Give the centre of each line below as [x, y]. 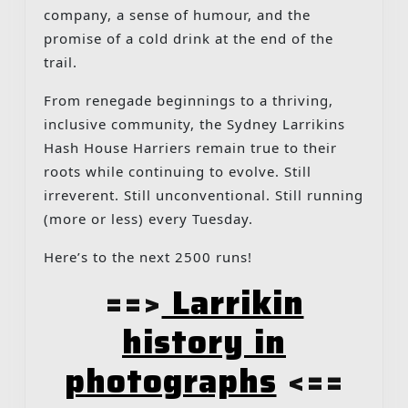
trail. [61, 61]
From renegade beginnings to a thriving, [189, 100]
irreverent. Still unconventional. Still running [204, 194]
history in [204, 342]
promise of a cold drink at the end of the [189, 38]
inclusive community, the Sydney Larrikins [194, 123]
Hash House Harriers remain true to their [190, 147]
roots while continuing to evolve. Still [178, 171]
